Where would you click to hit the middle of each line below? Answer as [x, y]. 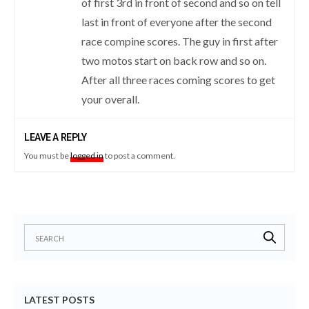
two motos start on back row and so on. [174, 60]
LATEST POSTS [59, 300]
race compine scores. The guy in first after [180, 41]
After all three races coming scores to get [179, 80]
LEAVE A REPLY [56, 137]
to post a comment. [140, 156]
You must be [48, 156]
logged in [87, 156]
